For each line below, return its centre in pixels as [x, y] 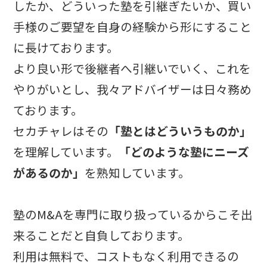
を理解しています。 [66, 152]
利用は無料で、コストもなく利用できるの [126, 256]
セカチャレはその [61, 131]
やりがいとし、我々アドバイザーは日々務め [133, 89]
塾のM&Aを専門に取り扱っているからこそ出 [133, 215]
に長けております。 [66, 48]
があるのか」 [49, 173]
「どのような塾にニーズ [184, 152]
